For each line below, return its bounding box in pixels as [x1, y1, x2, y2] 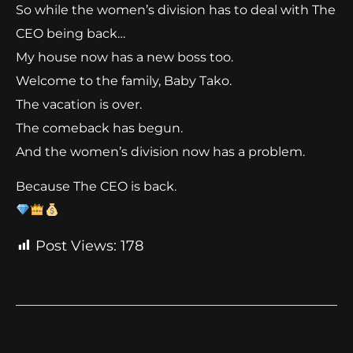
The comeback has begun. [16, 120, 183, 136]
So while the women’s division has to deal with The [16, 2, 336, 17]
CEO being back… [16, 25, 125, 41]
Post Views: [35, 236, 117, 255]
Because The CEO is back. [16, 179, 176, 195]
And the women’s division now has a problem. [16, 143, 305, 159]
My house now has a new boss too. [16, 49, 233, 65]
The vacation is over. [16, 96, 142, 112]
